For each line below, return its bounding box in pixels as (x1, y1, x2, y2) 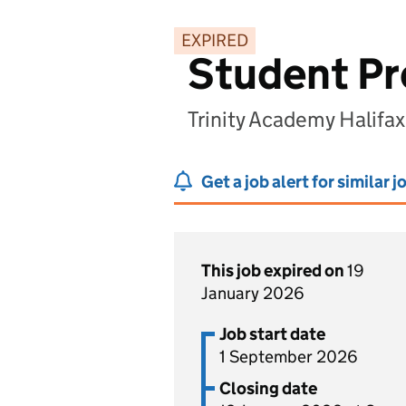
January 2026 (201, 283, 304, 304)
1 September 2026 (219, 346, 358, 367)
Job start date (219, 324, 325, 344)
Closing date (219, 378, 317, 399)
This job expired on (201, 260, 347, 281)
